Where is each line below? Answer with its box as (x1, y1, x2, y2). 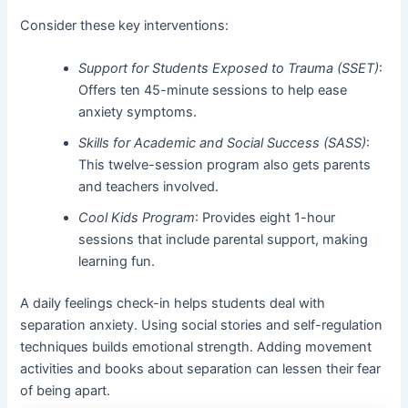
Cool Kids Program (78, 209, 196, 226)
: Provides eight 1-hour (195, 209, 336, 226)
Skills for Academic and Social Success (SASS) (78, 134, 367, 151)
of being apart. (20, 382, 111, 399)
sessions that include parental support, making (78, 230, 369, 248)
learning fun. (78, 252, 156, 270)
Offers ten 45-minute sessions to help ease (78, 81, 348, 98)
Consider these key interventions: (20, 16, 229, 34)
